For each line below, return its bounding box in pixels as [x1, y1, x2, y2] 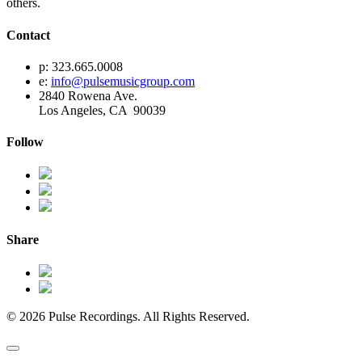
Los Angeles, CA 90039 [39, 103, 166, 117]
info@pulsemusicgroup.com [51, 74, 195, 88]
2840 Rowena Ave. [39, 88, 137, 103]
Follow [6, 135, 44, 149]
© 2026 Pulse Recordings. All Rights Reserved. [6, 309, 250, 323]
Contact [6, 27, 50, 42]
